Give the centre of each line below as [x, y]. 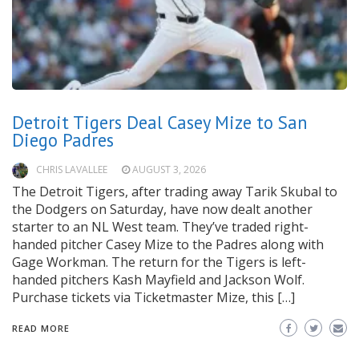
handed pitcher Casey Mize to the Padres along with [168, 245]
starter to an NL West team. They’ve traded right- [160, 227]
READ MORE [41, 329]
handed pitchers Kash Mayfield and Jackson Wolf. [158, 280]
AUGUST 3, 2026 [169, 170]
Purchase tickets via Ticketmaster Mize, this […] [153, 298]
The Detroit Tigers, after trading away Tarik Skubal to [175, 192]
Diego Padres [63, 140]
